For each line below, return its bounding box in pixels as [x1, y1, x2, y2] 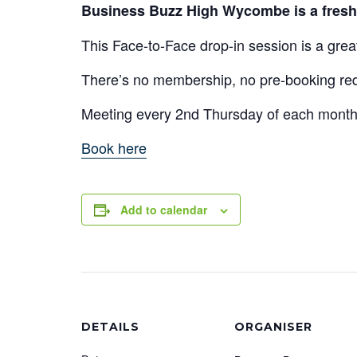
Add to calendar [120, 202, 207, 218]
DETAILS [81, 320, 139, 334]
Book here [81, 137, 147, 158]
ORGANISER [234, 320, 312, 334]
